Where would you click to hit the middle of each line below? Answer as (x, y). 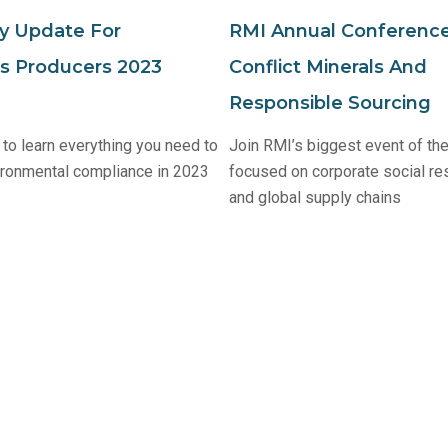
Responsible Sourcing (330, 102)
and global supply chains (315, 197)
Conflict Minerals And (328, 66)
